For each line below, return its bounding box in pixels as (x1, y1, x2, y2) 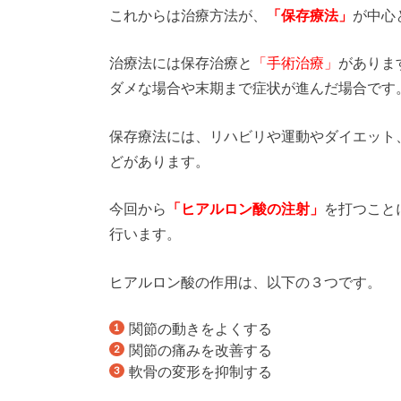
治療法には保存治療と (109, 54, 252, 72)
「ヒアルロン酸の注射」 (166, 200, 324, 218)
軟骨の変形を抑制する (129, 362, 273, 380)
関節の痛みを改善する (129, 340, 273, 358)
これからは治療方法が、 (109, 5, 267, 23)
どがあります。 (109, 151, 209, 169)
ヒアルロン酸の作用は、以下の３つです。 (109, 273, 381, 290)
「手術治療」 (252, 54, 338, 72)
